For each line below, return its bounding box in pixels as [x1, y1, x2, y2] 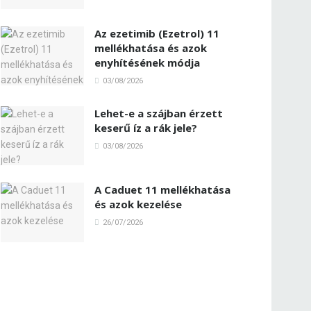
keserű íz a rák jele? [94, 120, 197, 135]
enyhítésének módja [94, 55, 200, 69]
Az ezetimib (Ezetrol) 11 [94, 26, 219, 40]
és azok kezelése [94, 197, 182, 212]
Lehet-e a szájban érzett [94, 106, 223, 120]
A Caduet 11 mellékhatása [94, 183, 230, 197]
